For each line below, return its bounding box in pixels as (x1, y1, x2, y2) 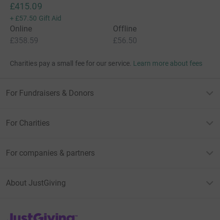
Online (10, 24, 32, 33)
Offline (113, 24, 137, 33)
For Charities (6, 118, 50, 128)
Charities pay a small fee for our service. (10, 59, 132, 67)
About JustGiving (6, 178, 66, 188)
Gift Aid (38, 14, 62, 22)
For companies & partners (6, 148, 95, 158)
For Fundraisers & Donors (6, 88, 94, 98)
